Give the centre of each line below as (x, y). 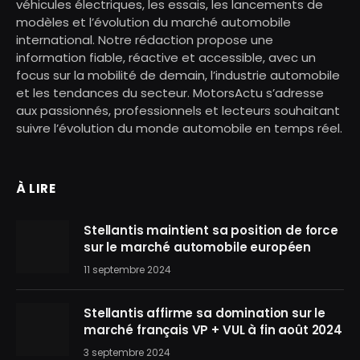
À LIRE (36, 189)
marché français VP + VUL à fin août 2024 (213, 330)
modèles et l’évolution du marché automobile (153, 22)
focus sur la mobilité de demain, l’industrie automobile (178, 76)
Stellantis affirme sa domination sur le (205, 313)
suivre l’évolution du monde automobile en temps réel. (179, 129)
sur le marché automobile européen (198, 247)
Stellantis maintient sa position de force (211, 231)
